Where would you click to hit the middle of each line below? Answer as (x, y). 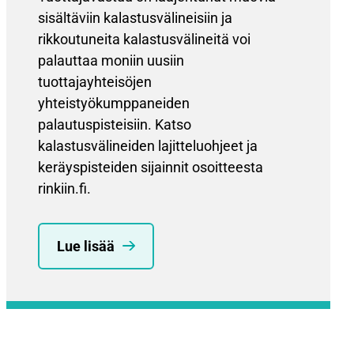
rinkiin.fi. (64, 188)
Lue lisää (86, 246)
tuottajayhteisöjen (95, 81)
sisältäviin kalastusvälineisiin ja (135, 17)
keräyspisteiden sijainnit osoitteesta (151, 167)
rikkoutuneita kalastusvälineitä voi (144, 39)
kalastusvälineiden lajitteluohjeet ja (148, 145)
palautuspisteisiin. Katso (115, 124)
